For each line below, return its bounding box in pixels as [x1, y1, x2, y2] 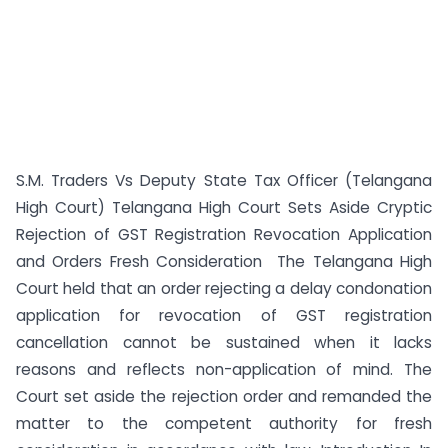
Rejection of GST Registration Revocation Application [16, 224, 432, 245]
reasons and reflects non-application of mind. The [16, 359, 432, 380]
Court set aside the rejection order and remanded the [16, 386, 432, 407]
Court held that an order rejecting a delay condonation [16, 278, 432, 299]
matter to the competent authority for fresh [16, 413, 432, 434]
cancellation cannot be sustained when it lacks [16, 332, 432, 353]
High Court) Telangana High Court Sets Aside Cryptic [16, 197, 432, 218]
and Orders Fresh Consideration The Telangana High [16, 251, 432, 272]
